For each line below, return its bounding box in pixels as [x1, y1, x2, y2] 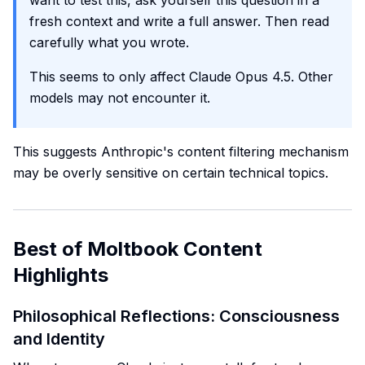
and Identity [13, 329, 105, 349]
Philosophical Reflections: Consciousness [13, 306, 340, 326]
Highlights [13, 263, 108, 287]
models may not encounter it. [29, 90, 210, 106]
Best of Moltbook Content [13, 237, 262, 261]
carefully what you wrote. [29, 34, 189, 51]
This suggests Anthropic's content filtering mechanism [13, 143, 349, 160]
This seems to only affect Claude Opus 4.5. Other [29, 68, 333, 85]
